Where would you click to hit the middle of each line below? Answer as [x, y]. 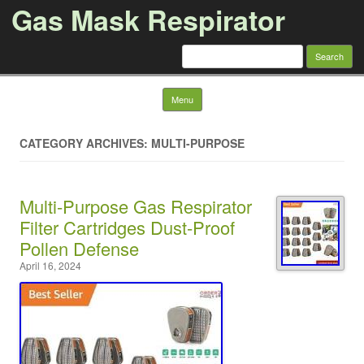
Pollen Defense [79, 248]
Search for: [210, 50]
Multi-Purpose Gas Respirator [136, 206]
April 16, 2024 [50, 265]
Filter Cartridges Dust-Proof [127, 227]
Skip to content [240, 93]
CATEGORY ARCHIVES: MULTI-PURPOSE [132, 143]
